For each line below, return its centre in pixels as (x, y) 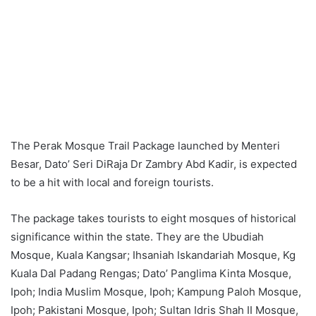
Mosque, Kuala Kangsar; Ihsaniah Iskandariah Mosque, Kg (153, 255)
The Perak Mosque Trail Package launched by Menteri (145, 146)
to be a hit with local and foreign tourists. (112, 183)
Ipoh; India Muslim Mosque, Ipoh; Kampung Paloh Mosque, (156, 292)
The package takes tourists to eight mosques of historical (153, 219)
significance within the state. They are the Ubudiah (137, 237)
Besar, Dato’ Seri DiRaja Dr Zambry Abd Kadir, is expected (154, 164)
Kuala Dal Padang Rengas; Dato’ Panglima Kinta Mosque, (151, 274)
